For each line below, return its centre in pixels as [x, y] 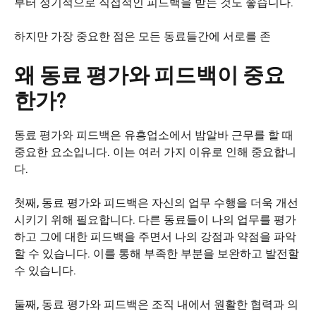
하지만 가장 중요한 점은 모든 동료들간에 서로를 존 [142, 36]
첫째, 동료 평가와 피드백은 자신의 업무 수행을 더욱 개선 [156, 202]
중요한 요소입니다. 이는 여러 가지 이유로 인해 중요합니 [155, 151]
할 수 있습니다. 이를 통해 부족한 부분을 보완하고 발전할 [157, 253]
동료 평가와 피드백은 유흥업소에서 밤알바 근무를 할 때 [154, 134]
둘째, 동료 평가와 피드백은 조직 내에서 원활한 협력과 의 [156, 304]
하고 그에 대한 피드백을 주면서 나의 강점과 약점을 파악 [155, 236]
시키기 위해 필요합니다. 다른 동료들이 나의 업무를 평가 [155, 219]
